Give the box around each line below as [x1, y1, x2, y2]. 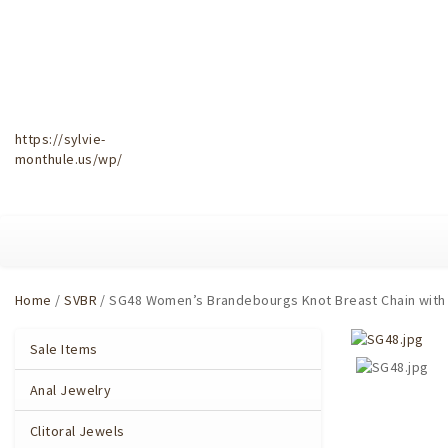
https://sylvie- [15, 130, 106, 148]
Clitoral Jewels [30, 422, 125, 440]
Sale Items [30, 340, 98, 358]
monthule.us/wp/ [15, 150, 123, 168]
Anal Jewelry [30, 381, 112, 399]
